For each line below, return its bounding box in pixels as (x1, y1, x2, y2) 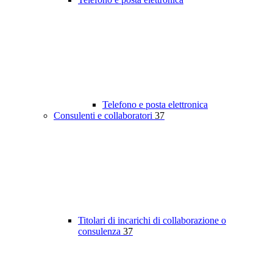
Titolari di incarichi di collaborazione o (78, 215, 226, 226)
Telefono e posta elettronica (102, 99, 208, 110)
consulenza (78, 226, 123, 237)
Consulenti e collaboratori (54, 110, 155, 121)
